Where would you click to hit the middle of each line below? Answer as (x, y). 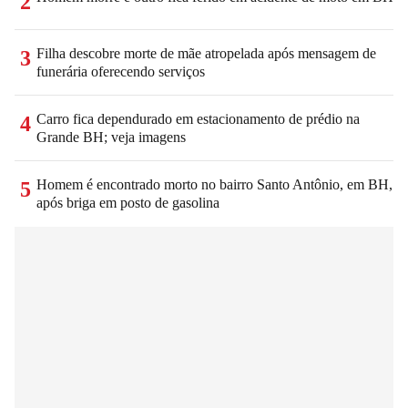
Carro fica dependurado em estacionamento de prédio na (198, 118)
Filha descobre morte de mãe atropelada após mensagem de (206, 53)
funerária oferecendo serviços (121, 71)
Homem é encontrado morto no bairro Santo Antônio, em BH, (214, 184)
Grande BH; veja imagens (111, 137)
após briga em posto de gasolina (128, 202)
